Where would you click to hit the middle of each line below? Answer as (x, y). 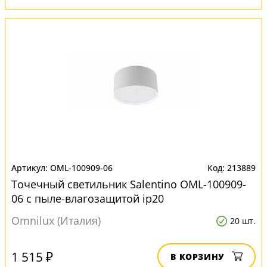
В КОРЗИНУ (198, 257)
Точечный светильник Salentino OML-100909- (129, 184)
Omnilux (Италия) (56, 221)
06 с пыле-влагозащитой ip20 (88, 198)
